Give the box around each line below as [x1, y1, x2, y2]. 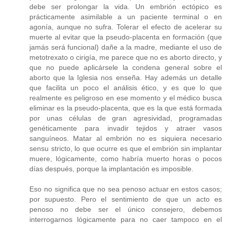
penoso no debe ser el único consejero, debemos [29, 205, 222, 214]
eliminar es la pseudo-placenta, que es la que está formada [29, 104, 222, 112]
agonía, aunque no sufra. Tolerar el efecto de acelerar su [29, 23, 222, 31]
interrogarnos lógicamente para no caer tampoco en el [29, 215, 222, 224]
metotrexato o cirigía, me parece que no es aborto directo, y [29, 53, 222, 62]
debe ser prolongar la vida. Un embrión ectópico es [29, 3, 222, 11]
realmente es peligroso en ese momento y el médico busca [29, 94, 222, 102]
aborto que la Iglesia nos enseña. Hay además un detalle [29, 73, 222, 82]
